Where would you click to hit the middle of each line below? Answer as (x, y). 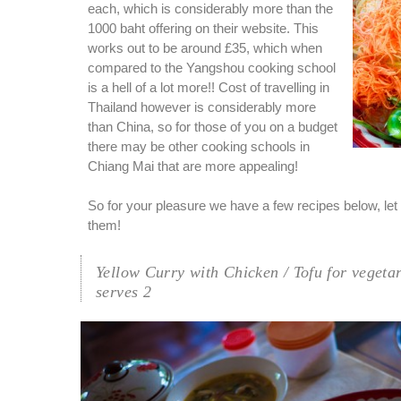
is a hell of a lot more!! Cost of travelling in (209, 88)
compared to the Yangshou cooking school (212, 68)
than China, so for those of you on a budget (213, 128)
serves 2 (124, 292)
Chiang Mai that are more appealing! (193, 167)
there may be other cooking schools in (199, 147)
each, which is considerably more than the (210, 9)
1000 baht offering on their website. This (203, 29)
